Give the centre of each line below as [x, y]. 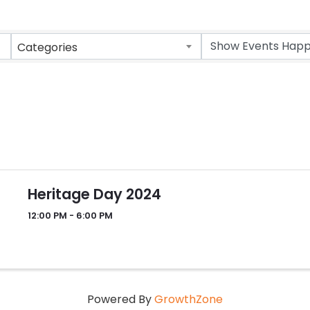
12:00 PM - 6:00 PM [70, 216]
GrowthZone [189, 299]
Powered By [121, 299]
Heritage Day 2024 [94, 194]
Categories [47, 48]
